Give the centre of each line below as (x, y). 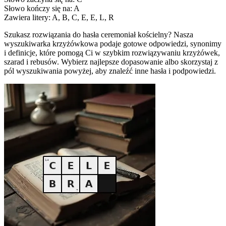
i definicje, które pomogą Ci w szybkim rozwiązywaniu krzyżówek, (112, 52)
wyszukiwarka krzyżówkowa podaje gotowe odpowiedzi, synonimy (113, 43)
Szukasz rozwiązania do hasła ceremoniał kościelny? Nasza (99, 34)
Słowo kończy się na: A (42, 8)
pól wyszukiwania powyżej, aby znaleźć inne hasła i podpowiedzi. (110, 71)
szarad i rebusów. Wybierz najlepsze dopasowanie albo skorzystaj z (111, 62)
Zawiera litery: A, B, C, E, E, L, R (59, 17)
